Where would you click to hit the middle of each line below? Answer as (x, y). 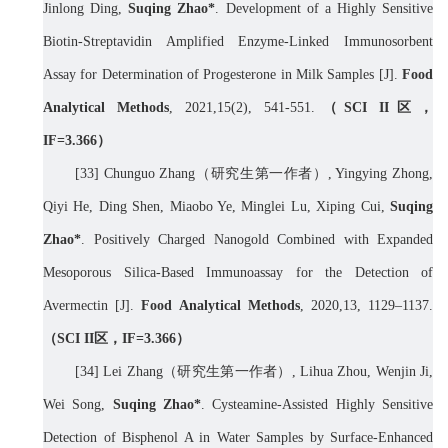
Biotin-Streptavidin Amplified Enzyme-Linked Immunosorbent (238, 42)
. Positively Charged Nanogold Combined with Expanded (257, 240)
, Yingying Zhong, (380, 174)
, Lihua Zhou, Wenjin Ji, (362, 372)
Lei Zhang (133, 372)
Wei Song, (78, 405)
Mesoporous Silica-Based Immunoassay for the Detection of (238, 273)
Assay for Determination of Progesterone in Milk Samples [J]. (222, 75)
